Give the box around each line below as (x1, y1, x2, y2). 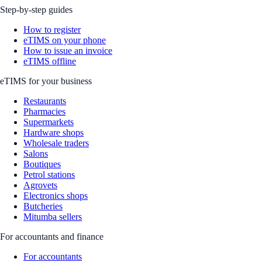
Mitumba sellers (23, 212, 82, 222)
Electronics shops (23, 191, 88, 201)
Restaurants (23, 96, 66, 106)
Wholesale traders (23, 138, 89, 148)
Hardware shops (23, 127, 84, 137)
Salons (23, 149, 48, 158)
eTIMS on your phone (23, 35, 106, 45)
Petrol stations (23, 170, 75, 180)
